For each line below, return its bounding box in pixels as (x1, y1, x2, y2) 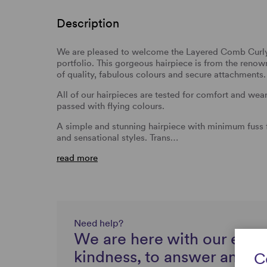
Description (57, 15, 119, 30)
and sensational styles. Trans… (57, 132, 178, 143)
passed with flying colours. (57, 100, 164, 111)
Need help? (74, 217, 123, 229)
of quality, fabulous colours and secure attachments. (57, 69, 266, 80)
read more (57, 152, 98, 163)
